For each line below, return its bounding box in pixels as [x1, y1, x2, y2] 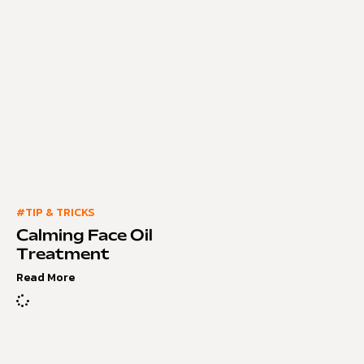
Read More [16, 268, 75, 286]
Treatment [16, 247, 110, 262]
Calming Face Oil [16, 228, 153, 244]
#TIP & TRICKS [16, 203, 94, 221]
